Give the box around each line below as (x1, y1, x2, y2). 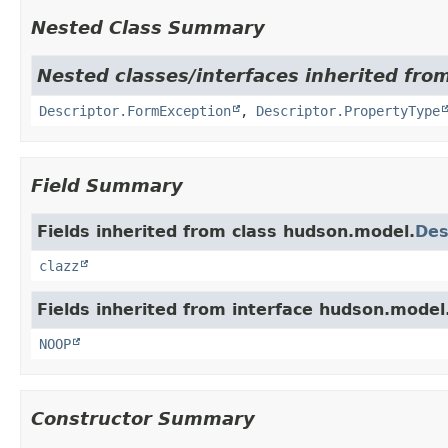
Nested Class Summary (31, 16, 265, 38)
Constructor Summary (31, 407, 255, 429)
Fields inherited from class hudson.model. (37, 221, 415, 241)
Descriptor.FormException (39, 102, 231, 119)
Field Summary (31, 174, 183, 196)
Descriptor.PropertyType (256, 102, 440, 119)
